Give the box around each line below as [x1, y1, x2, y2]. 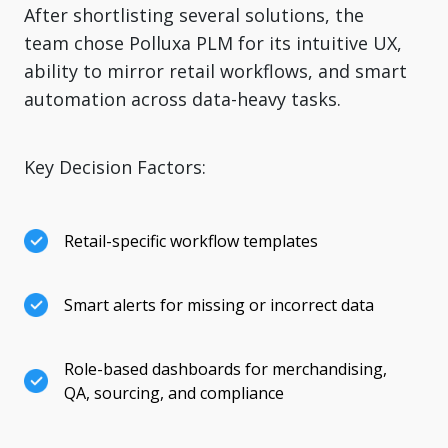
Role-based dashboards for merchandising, [64, 357, 387, 380]
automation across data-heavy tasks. [24, 86, 341, 111]
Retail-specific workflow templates [64, 229, 318, 252]
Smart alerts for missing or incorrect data [64, 293, 374, 316]
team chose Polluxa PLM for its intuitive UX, [24, 30, 402, 55]
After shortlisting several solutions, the [24, 2, 364, 27]
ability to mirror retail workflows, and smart [24, 58, 407, 83]
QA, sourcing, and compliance [64, 381, 284, 404]
